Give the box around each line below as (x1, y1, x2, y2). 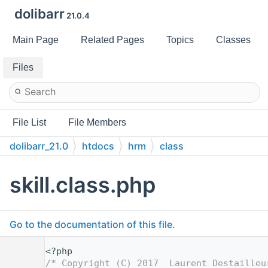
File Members (68, 117, 126, 127)
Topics (166, 35, 194, 45)
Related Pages (81, 35, 144, 45)
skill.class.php (10, 172, 156, 199)
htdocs (82, 140, 114, 152)
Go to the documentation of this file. (10, 218, 175, 231)
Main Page (13, 35, 59, 45)
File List (13, 117, 46, 127)
